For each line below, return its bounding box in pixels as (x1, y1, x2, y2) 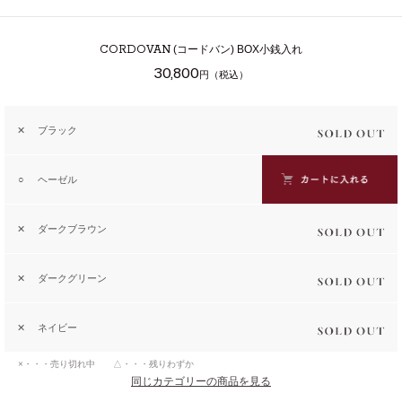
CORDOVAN (100, 43, 170, 57)
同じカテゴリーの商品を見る (131, 375, 271, 389)
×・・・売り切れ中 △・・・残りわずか (18, 359, 194, 370)
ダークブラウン (38, 223, 107, 235)
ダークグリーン (38, 273, 107, 284)
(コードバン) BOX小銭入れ (170, 43, 302, 57)
